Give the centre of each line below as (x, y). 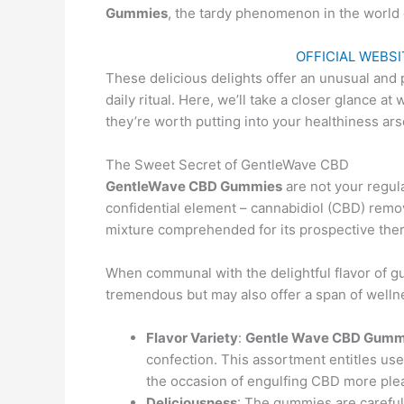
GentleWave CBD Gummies (194, 186)
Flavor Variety (192, 338)
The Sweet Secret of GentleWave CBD (227, 165)
